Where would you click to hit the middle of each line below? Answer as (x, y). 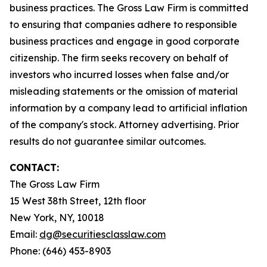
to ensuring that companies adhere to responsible (123, 24)
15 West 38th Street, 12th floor (78, 201)
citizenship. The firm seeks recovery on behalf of (119, 58)
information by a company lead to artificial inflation (128, 108)
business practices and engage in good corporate (125, 41)
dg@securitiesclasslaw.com (103, 234)
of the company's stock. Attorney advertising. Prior (124, 125)
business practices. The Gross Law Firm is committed (129, 8)
